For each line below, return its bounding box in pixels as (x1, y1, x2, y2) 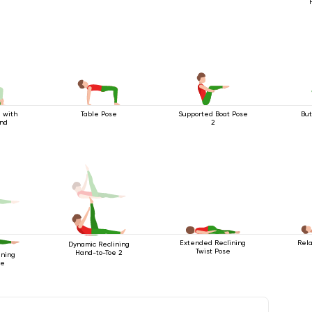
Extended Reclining (180, 238, 247, 247)
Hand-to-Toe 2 (75, 248, 123, 256)
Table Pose (81, 109, 118, 118)
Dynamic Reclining (68, 240, 130, 248)
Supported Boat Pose (178, 109, 248, 118)
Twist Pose (195, 247, 231, 255)
